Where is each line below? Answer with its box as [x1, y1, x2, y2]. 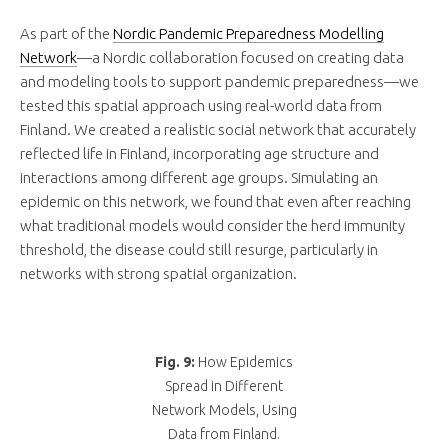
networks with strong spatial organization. [20, 265, 297, 283]
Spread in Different [165, 378, 283, 395]
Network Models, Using [151, 402, 297, 419]
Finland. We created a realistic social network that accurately [20, 121, 416, 139]
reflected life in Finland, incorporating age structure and [20, 145, 379, 163]
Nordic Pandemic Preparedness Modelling [113, 25, 384, 43]
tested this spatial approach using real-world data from [20, 97, 382, 115]
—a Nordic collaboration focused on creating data [77, 49, 404, 67]
